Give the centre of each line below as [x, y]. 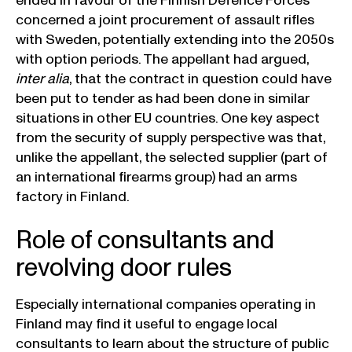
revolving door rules [124, 268]
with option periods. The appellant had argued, [162, 59]
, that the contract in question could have [200, 79]
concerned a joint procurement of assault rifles [165, 20]
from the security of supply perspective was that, [170, 137]
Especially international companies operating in [166, 305]
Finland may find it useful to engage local [147, 324]
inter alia [42, 79]
